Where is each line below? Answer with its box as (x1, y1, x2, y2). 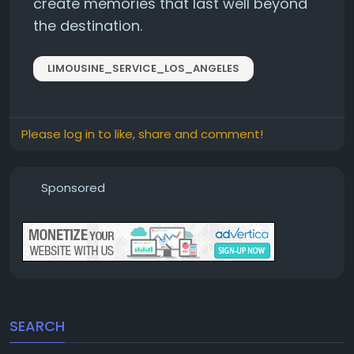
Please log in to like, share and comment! (21, 126, 263, 142)
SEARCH (9, 316, 65, 336)
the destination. (33, 16, 142, 36)
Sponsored (40, 179, 105, 196)
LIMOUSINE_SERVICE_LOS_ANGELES (47, 61, 239, 76)
